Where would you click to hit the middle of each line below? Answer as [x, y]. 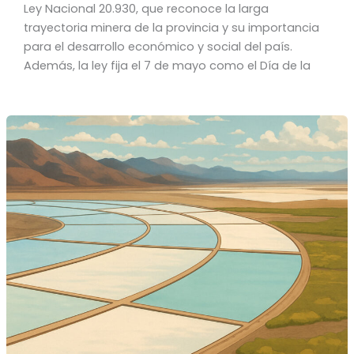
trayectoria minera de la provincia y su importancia [171, 28]
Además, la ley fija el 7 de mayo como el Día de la [167, 66]
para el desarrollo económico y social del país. [158, 47]
